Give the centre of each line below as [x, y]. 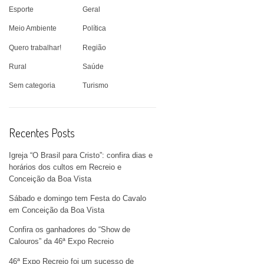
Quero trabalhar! [35, 47]
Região [94, 47]
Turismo [95, 86]
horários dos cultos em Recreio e [65, 167]
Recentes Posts [42, 133]
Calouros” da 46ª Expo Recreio [62, 242]
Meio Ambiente [33, 29]
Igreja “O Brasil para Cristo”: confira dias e [81, 155]
